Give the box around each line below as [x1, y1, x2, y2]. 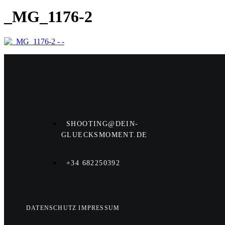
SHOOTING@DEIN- [66, 120, 139, 128]
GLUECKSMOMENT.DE [61, 131, 148, 139]
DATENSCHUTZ [26, 204, 79, 211]
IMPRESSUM [78, 204, 120, 211]
